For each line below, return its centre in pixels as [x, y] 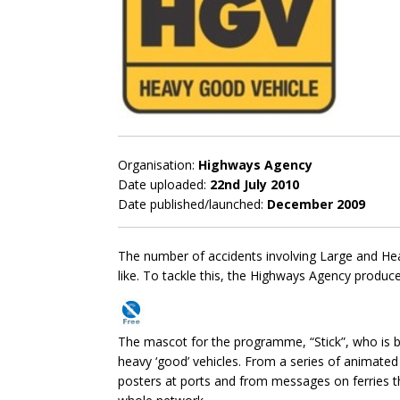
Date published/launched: [192, 204]
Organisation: [158, 165]
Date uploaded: [164, 184]
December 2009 [316, 204]
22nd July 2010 [254, 184]
